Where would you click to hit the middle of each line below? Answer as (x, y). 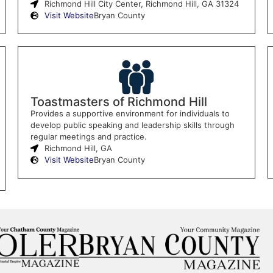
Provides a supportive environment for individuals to (130, 113)
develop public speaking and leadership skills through (132, 125)
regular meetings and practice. (88, 136)
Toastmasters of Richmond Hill (119, 101)
